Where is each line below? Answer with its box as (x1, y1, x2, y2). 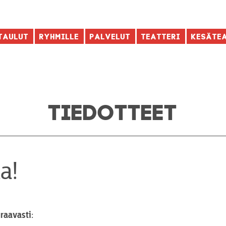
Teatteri (141, 32, 181, 39)
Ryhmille (39, 32, 80, 39)
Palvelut (90, 32, 131, 39)
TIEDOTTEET (48, 98, 178, 121)
